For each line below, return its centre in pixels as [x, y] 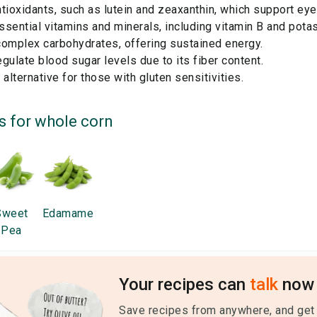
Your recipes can [184, 284]
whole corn [74, 121]
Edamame [68, 213]
